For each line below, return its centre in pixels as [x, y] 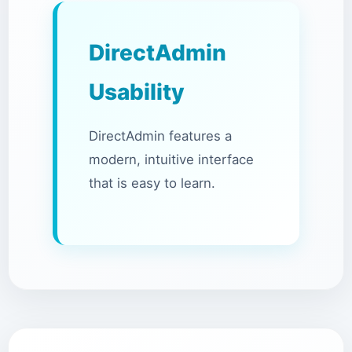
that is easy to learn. [152, 183]
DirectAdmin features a [160, 136]
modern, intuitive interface [171, 159]
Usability [137, 92]
